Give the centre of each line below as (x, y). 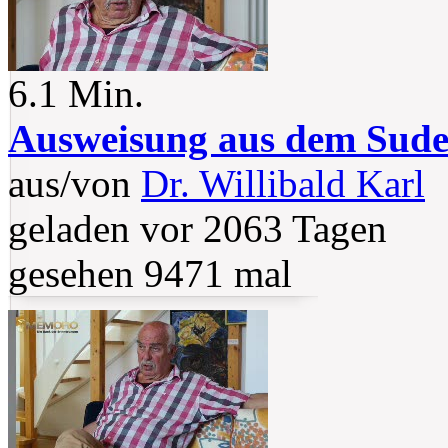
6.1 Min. (76, 94)
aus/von (74, 184)
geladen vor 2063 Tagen (197, 229)
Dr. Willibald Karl (283, 184)
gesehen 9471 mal (150, 274)
